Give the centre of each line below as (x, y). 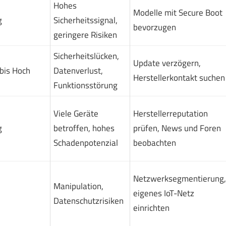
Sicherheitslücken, (86, 56)
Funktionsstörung (85, 85)
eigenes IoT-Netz (163, 193)
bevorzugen (154, 27)
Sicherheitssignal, (85, 20)
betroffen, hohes (84, 128)
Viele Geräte (76, 113)
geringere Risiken (85, 35)
